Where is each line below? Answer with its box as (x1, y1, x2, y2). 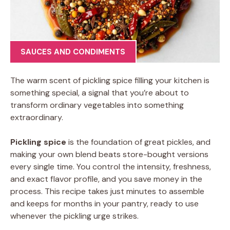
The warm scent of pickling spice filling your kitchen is (10, 74, 209, 86)
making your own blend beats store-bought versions (10, 148, 208, 160)
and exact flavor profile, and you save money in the (10, 173, 202, 184)
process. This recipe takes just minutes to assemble (10, 185, 204, 197)
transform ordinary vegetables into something (10, 99, 184, 110)
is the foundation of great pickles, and (66, 136, 210, 147)
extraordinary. (10, 111, 63, 123)
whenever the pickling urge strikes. (10, 210, 139, 221)
